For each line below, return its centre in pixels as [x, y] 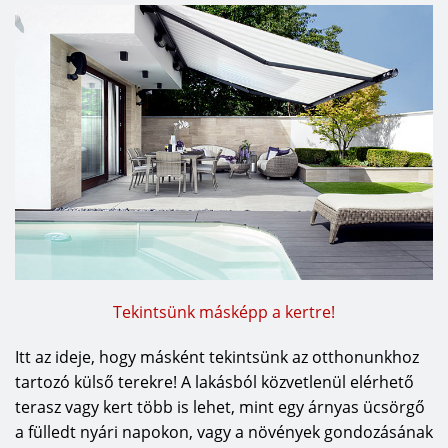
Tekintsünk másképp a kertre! [224, 311]
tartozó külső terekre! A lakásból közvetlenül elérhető [214, 381]
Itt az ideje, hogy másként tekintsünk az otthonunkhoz [217, 356]
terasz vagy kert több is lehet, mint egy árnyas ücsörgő [220, 406]
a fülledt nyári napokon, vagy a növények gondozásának [224, 431]
